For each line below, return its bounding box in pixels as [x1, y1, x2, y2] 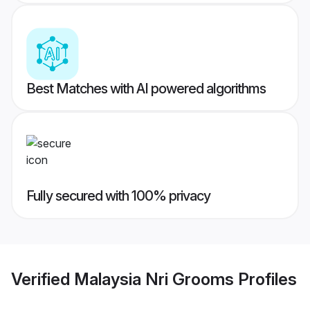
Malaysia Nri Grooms [74, 268, 234, 289]
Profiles [234, 268, 297, 289]
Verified [11, 268, 74, 289]
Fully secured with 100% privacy [26, 188, 210, 205]
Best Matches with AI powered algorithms [26, 80, 266, 98]
